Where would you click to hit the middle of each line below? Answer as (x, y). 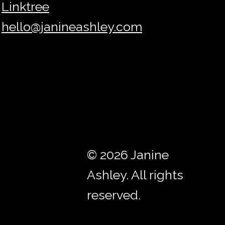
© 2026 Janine (128, 155)
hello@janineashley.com (72, 27)
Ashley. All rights (135, 175)
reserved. (114, 195)
